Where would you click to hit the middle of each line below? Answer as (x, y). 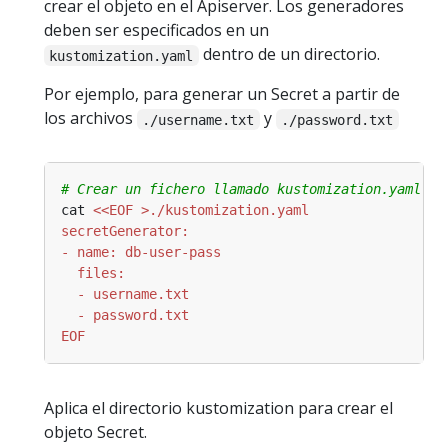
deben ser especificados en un (156, 30)
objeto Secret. (95, 432)
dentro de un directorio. (289, 54)
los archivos (90, 118)
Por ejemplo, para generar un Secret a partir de (222, 94)
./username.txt (198, 119)
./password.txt (337, 119)
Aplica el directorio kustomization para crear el (218, 408)
